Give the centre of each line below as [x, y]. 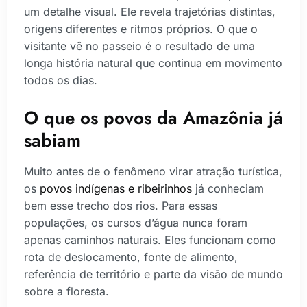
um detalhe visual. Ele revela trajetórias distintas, [150, 12]
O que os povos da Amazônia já [153, 118]
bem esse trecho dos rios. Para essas [121, 205]
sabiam [52, 140]
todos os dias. [61, 81]
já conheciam [228, 188]
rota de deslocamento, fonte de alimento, [131, 257]
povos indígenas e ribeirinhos [116, 188]
